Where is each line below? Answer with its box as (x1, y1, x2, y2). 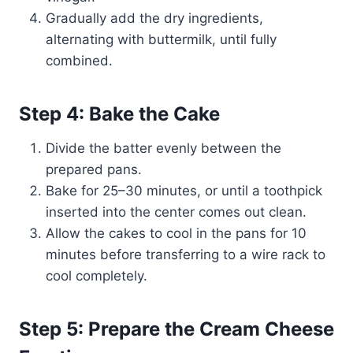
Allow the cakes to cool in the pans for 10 (46, 225, 307, 242)
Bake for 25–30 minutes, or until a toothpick (46, 183, 322, 199)
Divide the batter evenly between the (46, 140, 281, 157)
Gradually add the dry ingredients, (46, 10, 263, 27)
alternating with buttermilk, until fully (46, 32, 277, 48)
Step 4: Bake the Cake (19, 102, 220, 126)
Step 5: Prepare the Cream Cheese (19, 318, 334, 341)
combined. (46, 53, 113, 69)
